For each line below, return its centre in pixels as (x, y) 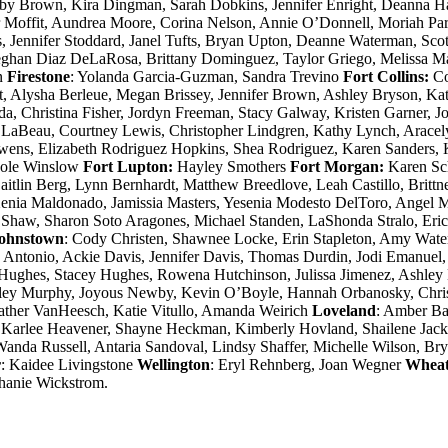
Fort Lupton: (130, 166)
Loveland (344, 310)
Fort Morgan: (339, 166)
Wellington (173, 364)
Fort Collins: (388, 76)
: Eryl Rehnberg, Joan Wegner (307, 364)
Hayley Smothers (233, 166)
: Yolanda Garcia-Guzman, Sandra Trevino (206, 76)
